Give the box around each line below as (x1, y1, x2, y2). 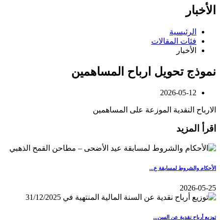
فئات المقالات (151, 36, 196, 45)
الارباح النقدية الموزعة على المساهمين (93, 105, 216, 114)
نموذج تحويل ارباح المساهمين (71, 65, 216, 78)
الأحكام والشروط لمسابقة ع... (149, 165, 216, 171)
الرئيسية (169, 27, 196, 36)
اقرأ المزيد (176, 123, 216, 134)
